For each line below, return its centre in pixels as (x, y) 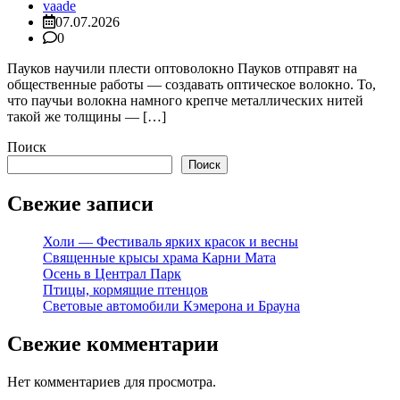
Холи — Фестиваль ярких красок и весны (171, 241)
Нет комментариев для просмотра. (112, 381)
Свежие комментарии (113, 343)
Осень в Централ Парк (112, 273)
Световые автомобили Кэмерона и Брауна (171, 305)
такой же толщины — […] (87, 116)
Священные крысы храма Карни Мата (159, 257)
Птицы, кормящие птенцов (125, 289)
